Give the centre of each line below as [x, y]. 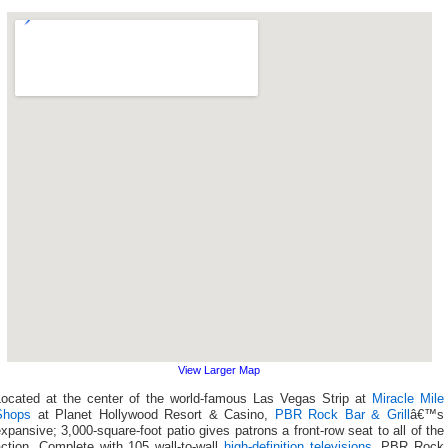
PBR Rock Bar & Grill [342, 414]
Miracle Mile [408, 398]
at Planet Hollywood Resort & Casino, [153, 414]
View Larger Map [219, 370]
